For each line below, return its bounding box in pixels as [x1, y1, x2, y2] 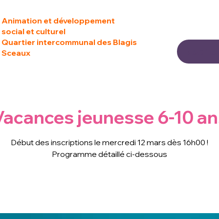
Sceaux [1, 48, 30, 58]
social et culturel [1, 26, 66, 36]
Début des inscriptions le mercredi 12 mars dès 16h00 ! [11, 137, 208, 147]
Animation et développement [1, 16, 115, 25]
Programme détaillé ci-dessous [52, 149, 167, 159]
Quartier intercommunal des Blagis [1, 37, 137, 47]
